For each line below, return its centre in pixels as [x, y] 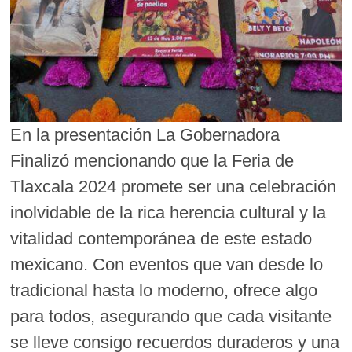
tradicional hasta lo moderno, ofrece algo [164, 290]
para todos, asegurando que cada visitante [171, 316]
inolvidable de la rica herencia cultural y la [169, 212]
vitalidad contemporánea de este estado [161, 238]
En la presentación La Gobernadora [145, 134]
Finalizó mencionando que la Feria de [152, 160]
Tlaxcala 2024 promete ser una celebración [174, 186]
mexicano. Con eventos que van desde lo [167, 264]
